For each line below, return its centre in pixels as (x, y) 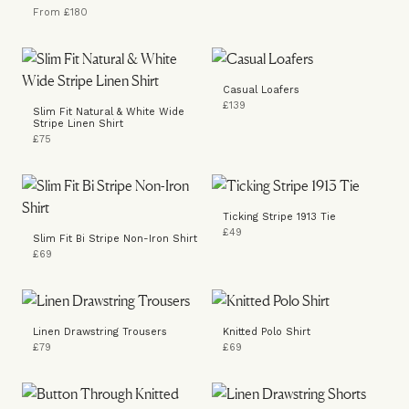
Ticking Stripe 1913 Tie (279, 217)
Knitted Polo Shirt (267, 332)
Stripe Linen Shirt (78, 124)
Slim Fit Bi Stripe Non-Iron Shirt (115, 239)
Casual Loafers (261, 90)
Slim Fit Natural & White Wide (109, 112)
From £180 (60, 12)
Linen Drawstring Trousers (100, 332)
